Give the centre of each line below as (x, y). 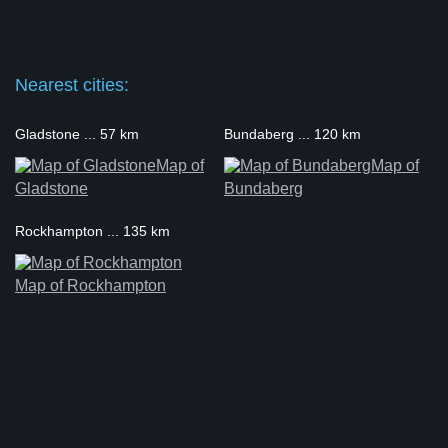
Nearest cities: (72, 85)
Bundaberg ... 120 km (292, 134)
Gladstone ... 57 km (77, 134)
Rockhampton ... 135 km (92, 231)
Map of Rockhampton (90, 285)
